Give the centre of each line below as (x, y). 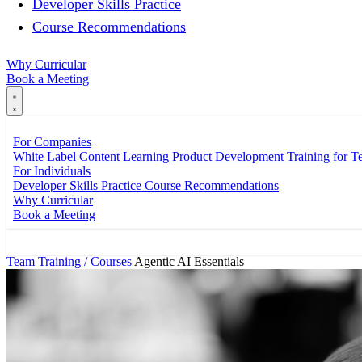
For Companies (52, 141)
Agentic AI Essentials (189, 261)
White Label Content (68, 156)
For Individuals (52, 170)
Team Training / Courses (69, 261)
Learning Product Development (205, 156)
